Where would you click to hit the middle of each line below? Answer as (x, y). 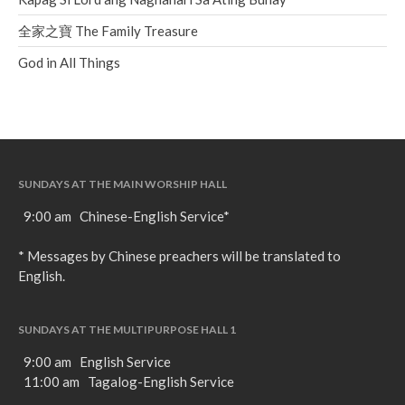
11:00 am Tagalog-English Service (129, 381)
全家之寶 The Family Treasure (108, 31)
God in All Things (69, 63)
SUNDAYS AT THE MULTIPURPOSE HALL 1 (127, 329)
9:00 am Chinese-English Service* (124, 216)
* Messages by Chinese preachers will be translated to (179, 255)
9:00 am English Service (97, 361)
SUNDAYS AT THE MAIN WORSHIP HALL (122, 184)
